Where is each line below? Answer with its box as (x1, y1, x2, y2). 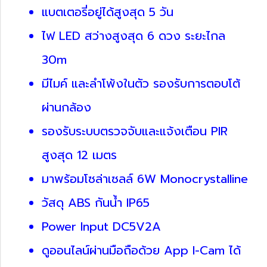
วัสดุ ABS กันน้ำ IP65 (42, 193, 150, 212)
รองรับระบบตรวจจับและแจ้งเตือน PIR (42, 122, 228, 140)
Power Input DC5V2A (42, 217, 161, 235)
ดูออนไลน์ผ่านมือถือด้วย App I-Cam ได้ (42, 241, 241, 259)
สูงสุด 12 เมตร (42, 145, 117, 164)
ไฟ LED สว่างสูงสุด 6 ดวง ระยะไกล (42, 26, 225, 45)
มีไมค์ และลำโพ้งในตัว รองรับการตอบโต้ (42, 74, 240, 92)
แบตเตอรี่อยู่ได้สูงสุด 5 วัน (42, 2, 173, 21)
